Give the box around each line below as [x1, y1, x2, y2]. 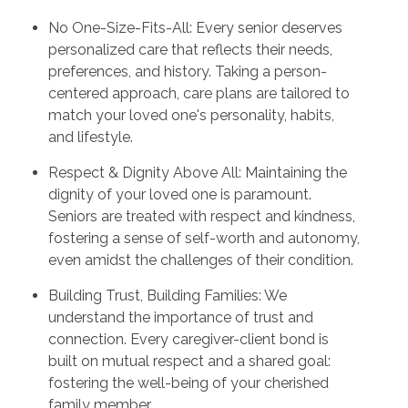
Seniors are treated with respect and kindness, [47, 207, 355, 225]
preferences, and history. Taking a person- [47, 62, 327, 80]
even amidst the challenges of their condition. [47, 250, 353, 269]
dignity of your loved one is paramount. [47, 185, 311, 203]
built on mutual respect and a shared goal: [47, 352, 331, 370]
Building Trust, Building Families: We [47, 286, 287, 304]
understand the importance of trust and [47, 308, 313, 326]
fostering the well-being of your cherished [47, 373, 329, 392]
